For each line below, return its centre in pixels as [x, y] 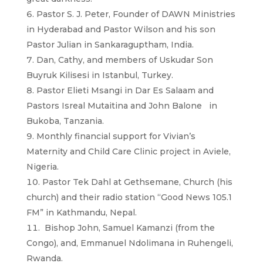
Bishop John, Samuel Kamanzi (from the [128, 227]
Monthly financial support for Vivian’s [116, 136]
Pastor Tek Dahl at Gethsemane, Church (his [137, 182]
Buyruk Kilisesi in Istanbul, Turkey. [100, 75]
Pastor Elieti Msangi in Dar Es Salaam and [125, 90]
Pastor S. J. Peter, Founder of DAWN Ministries [136, 14]
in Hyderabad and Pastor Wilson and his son [121, 29]
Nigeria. [42, 166]
